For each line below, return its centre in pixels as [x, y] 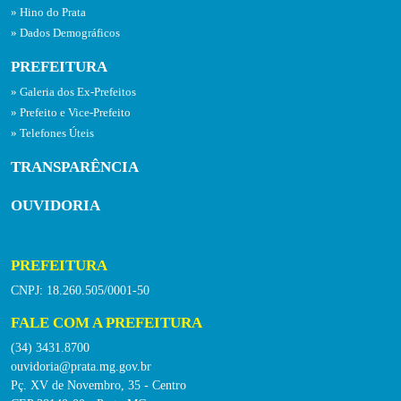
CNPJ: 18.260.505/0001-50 [80, 290]
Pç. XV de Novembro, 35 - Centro [98, 385]
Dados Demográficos [70, 34]
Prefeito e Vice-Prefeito [75, 113]
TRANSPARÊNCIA [75, 167]
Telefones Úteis [57, 134]
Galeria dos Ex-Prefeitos [78, 93]
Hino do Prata [53, 13]
